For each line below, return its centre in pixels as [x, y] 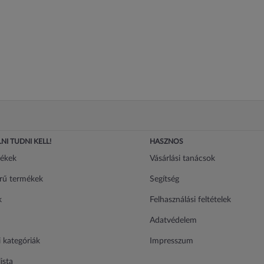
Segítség [164, 179]
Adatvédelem [173, 220]
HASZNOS [166, 141]
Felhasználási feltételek [190, 200]
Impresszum [171, 241]
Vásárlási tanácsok [182, 159]
